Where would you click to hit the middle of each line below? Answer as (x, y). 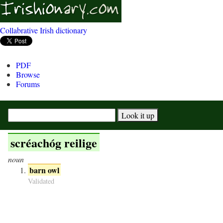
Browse (28, 74)
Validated (41, 181)
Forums (28, 84)
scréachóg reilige (54, 143)
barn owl (45, 170)
